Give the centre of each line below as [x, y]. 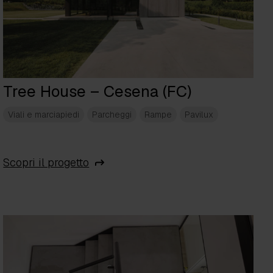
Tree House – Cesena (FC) [97, 92]
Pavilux [199, 115]
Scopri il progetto [46, 163]
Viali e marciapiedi [44, 115]
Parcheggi [112, 115]
